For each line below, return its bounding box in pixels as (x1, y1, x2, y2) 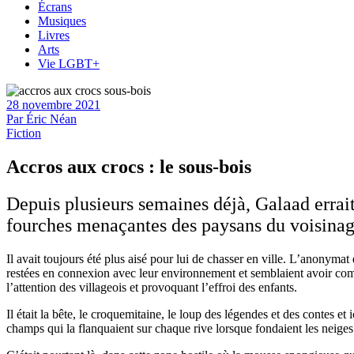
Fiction (6, 126, 41, 140)
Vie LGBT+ (38, 57, 100, 70)
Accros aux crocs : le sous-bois (6, 156, 256, 177)
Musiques (38, 14, 86, 28)
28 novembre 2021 (6, 98, 100, 111)
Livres (38, 28, 70, 42)
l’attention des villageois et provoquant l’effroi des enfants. (6, 280, 300, 294)
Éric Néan (26, 112, 77, 126)
